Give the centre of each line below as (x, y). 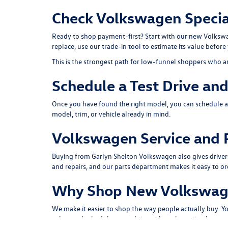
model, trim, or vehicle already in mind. (111, 114)
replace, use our (77, 46)
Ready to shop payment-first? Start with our (120, 36)
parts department (141, 166)
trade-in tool (121, 46)
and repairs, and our (83, 166)
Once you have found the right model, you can (124, 104)
